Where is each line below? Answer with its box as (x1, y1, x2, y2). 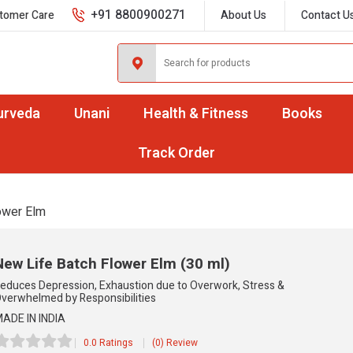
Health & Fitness (143, 103, 248, 124)
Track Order (138, 143, 215, 164)
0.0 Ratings (83, 335, 133, 350)
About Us (221, 7, 266, 24)
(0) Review (151, 335, 198, 350)
